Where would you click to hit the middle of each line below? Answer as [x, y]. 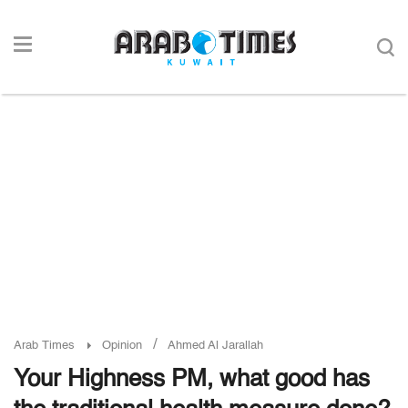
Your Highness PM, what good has [192, 380]
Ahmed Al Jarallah [215, 346]
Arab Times [44, 346]
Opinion [122, 346]
